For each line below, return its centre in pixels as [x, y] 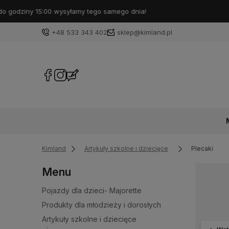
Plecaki [202, 148]
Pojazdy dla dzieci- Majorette [92, 190]
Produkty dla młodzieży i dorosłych [101, 204]
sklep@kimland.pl [145, 32]
